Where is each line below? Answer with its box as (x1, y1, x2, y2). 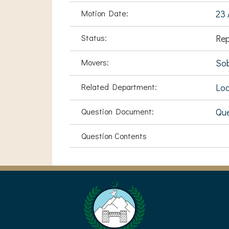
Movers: (81, 57, 109, 67)
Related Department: (81, 81, 157, 92)
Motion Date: (81, 8, 128, 18)
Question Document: (81, 106, 154, 117)
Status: (81, 32, 107, 43)
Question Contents (81, 130, 147, 141)
